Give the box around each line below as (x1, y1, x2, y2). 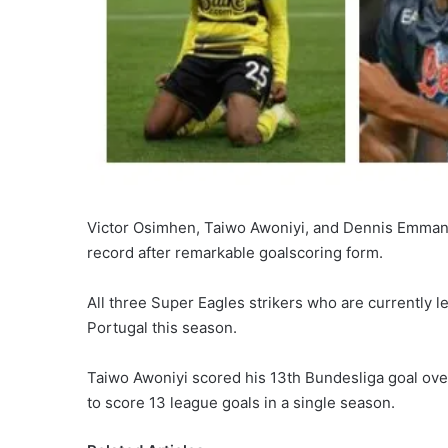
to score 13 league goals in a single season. (87, 392, 395, 412)
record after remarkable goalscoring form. (87, 242, 383, 262)
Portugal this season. (87, 317, 237, 337)
